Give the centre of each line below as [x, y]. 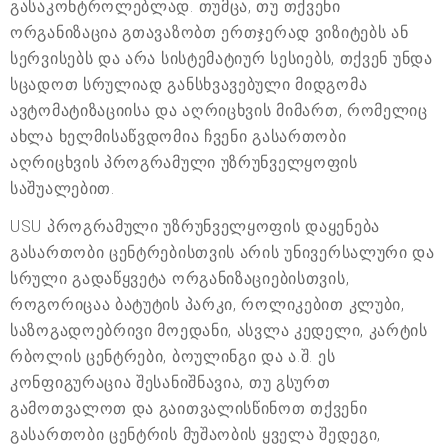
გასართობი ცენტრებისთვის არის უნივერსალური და [222, 252]
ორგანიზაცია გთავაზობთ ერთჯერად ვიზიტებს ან [209, 32]
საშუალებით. [62, 188]
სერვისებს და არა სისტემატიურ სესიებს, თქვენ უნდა [221, 58]
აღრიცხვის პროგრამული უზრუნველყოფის [184, 162]
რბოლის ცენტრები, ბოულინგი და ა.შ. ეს [173, 356]
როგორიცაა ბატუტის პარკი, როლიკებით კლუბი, [207, 304]
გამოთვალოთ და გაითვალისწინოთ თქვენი [189, 408]
